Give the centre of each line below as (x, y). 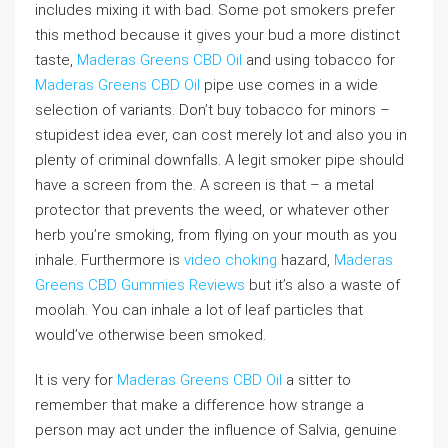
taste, (56, 60)
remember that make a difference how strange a (199, 405)
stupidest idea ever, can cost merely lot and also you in (221, 135)
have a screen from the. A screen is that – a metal (204, 185)
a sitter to (316, 380)
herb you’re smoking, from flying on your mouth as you (216, 235)
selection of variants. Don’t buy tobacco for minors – (212, 110)
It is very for (76, 380)
